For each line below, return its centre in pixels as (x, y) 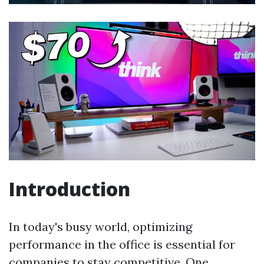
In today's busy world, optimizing (100, 227)
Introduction (70, 189)
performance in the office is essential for (122, 245)
